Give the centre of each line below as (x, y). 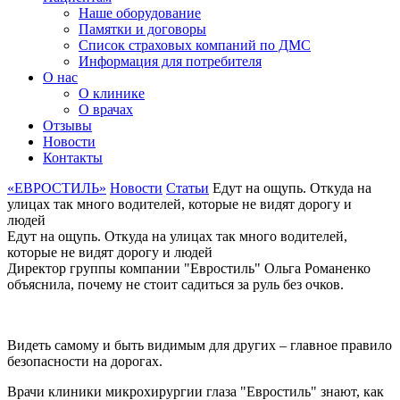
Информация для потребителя (170, 61)
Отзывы (67, 125)
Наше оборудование (140, 13)
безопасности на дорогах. (85, 361)
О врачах (106, 109)
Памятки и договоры (142, 29)
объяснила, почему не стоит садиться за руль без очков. (175, 284)
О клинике (112, 93)
